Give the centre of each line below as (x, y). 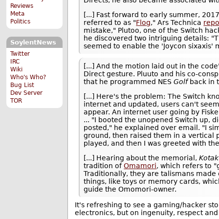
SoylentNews (33, 43)
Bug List (22, 85)
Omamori (140, 165)
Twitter (20, 54)
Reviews (22, 6)
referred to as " (110, 22)
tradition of (104, 165)
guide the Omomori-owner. (130, 189)
